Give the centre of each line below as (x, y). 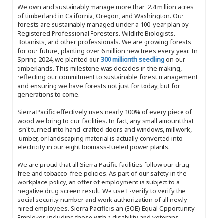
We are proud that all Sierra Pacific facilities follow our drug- (105, 164)
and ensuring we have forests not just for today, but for (99, 85)
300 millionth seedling (133, 59)
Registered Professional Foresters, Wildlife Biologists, (96, 33)
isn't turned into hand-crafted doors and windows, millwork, (105, 129)
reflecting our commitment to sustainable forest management (108, 77)
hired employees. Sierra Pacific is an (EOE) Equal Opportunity (106, 208)
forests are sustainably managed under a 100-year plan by (103, 24)
